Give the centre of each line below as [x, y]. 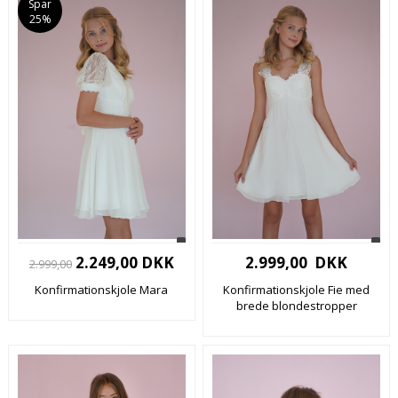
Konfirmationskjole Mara [102, 290]
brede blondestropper [296, 306]
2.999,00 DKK [297, 263]
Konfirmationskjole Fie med [297, 290]
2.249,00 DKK [123, 263]
